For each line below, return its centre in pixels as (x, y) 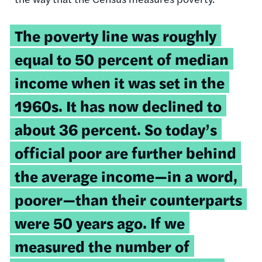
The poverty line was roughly (116, 35)
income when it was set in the (120, 82)
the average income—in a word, (126, 175)
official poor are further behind (125, 152)
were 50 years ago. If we (100, 222)
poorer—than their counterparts (128, 199)
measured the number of (102, 246)
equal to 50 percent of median (122, 58)
